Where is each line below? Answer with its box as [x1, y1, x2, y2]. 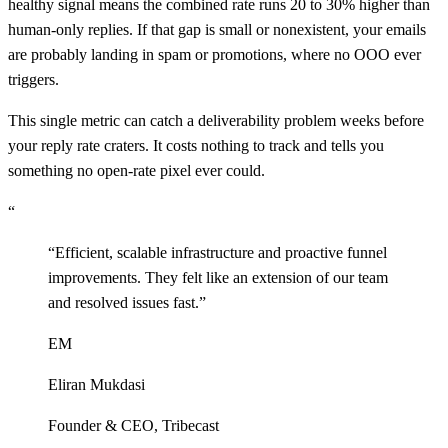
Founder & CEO [48, 416, 154, 434]
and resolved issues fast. [48, 293, 199, 311]
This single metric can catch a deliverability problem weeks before [8, 111, 424, 129]
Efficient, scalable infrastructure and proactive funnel [55, 243, 387, 261]
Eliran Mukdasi [48, 375, 145, 393]
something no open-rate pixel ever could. [8, 161, 265, 179]
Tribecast [162, 416, 219, 434]
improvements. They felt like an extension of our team [48, 268, 388, 286]
